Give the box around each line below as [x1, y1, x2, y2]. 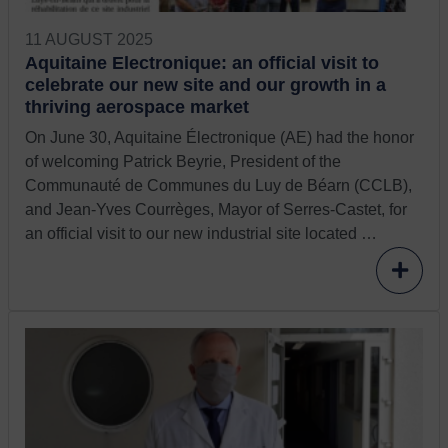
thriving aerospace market [25, 96, 249, 118]
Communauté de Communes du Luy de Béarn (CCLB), [25, 177, 412, 195]
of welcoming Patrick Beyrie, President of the [25, 153, 341, 171]
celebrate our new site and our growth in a [25, 74, 386, 96]
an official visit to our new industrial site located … [25, 225, 377, 243]
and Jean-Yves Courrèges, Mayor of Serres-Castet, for [25, 201, 407, 219]
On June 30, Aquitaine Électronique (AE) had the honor [25, 129, 414, 147]
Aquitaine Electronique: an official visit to [25, 52, 379, 74]
